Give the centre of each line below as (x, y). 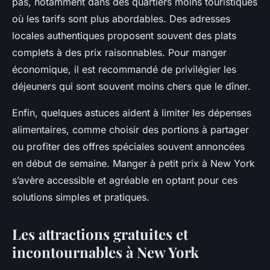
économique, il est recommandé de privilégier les (124, 70)
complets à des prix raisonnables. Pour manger (119, 53)
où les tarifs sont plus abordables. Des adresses (121, 19)
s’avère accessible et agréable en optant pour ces (125, 181)
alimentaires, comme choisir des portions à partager (130, 130)
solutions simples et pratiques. (81, 197)
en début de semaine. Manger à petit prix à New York (133, 164)
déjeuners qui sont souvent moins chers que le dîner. (131, 86)
